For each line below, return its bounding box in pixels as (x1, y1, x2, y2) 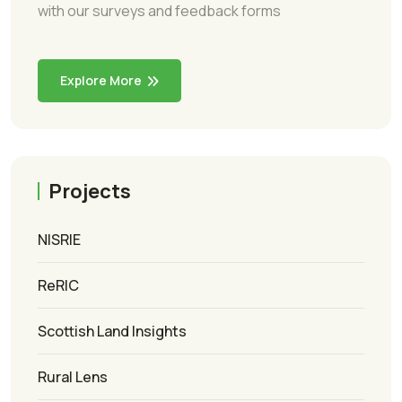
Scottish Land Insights (38, 320, 187, 341)
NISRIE (38, 229, 81, 249)
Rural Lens (38, 366, 108, 387)
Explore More (60, 72, 142, 90)
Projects (48, 177, 131, 205)
